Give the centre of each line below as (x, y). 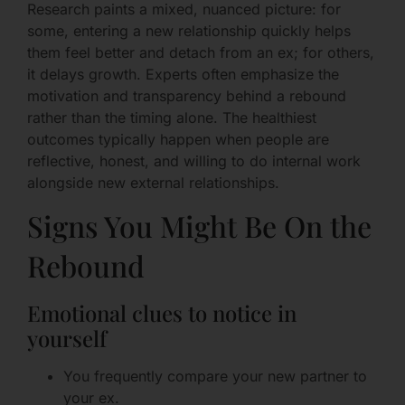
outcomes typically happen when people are (178, 139)
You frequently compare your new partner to (215, 377)
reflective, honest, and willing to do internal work (194, 160)
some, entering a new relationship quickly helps (189, 30)
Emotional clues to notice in (162, 313)
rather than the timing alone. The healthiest (172, 117)
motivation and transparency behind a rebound (187, 95)
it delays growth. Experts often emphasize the (183, 74)
